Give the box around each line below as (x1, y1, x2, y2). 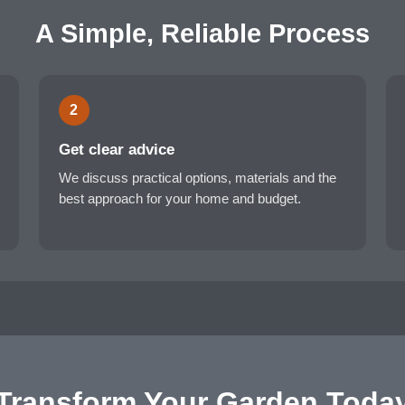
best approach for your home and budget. (58, 192, 301, 206)
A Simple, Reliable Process (35, 19, 370, 48)
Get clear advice (58, 141, 174, 158)
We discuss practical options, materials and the (58, 171, 336, 185)
